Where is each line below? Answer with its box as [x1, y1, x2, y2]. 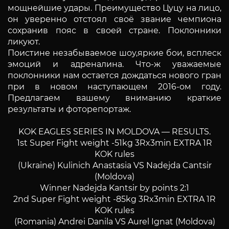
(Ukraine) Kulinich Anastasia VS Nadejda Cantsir [17, 160, 212, 170]
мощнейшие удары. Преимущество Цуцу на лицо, [8, 3, 221, 13]
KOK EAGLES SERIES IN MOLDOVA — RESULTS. [18, 126, 211, 136]
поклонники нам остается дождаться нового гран [8, 70, 221, 80]
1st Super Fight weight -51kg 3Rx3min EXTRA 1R [17, 138, 212, 148]
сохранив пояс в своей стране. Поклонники [8, 25, 221, 35]
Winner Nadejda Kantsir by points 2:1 [40, 182, 189, 193]
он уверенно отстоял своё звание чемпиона [8, 14, 221, 24]
